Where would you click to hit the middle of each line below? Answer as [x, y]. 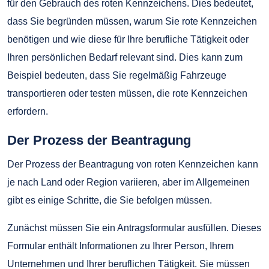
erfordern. [28, 112]
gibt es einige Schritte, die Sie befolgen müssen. [110, 201]
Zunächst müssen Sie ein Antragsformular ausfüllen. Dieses [134, 228]
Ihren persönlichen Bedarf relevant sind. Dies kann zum [125, 58]
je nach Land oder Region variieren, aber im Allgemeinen [128, 183]
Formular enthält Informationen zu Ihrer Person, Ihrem [120, 246]
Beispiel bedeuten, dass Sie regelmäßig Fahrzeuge [117, 76]
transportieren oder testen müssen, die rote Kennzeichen [127, 94]
